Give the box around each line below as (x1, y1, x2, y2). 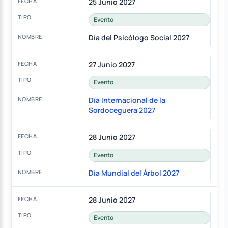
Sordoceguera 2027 (88, 105, 155, 116)
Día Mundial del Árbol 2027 (88, 168, 179, 178)
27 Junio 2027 (88, 60, 135, 70)
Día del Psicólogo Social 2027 (88, 33, 189, 43)
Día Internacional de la (88, 95, 165, 105)
